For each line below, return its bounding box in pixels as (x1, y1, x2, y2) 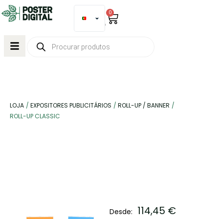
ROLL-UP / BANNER (118, 101, 170, 109)
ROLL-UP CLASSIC (10, 112, 60, 120)
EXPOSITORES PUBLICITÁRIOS (30, 101, 112, 109)
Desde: (109, 207, 132, 217)
